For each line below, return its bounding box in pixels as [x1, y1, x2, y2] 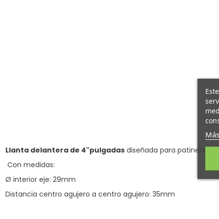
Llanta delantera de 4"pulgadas [5, 145, 125, 155]
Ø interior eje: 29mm [5, 175, 76, 185]
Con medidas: [5, 160, 55, 170]
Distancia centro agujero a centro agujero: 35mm [5, 189, 175, 199]
